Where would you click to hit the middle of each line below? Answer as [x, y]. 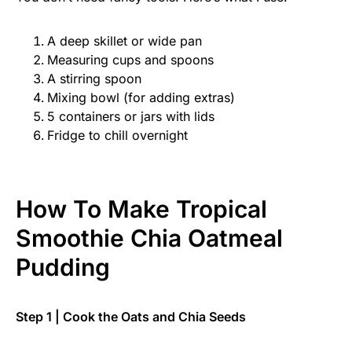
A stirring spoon [94, 79]
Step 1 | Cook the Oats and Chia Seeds [131, 317]
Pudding [63, 268]
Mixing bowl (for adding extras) [141, 98]
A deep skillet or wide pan [125, 41]
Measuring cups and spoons [130, 60]
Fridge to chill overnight [117, 136]
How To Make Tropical [141, 209]
